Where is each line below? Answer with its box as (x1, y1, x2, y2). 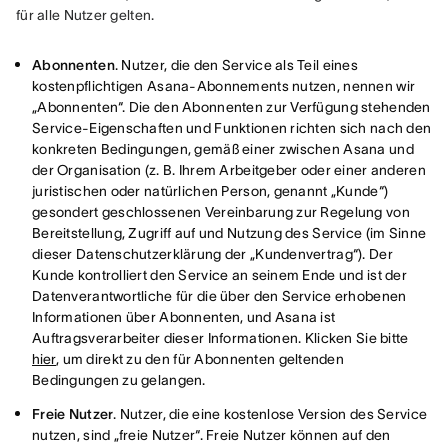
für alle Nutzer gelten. (16, 7, 155, 23)
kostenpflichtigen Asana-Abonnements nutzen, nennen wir (32, 78, 416, 94)
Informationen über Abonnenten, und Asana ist (32, 309, 336, 325)
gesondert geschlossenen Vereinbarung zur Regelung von (32, 204, 410, 220)
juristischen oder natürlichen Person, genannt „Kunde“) (32, 183, 389, 199)
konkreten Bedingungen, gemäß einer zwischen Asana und (32, 141, 414, 157)
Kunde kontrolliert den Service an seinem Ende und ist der (32, 267, 407, 283)
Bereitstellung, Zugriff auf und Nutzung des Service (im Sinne (32, 225, 427, 241)
